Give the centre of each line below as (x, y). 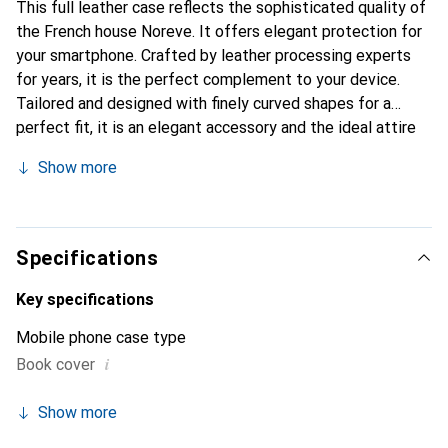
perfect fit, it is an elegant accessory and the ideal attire (216, 127)
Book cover (55, 364)
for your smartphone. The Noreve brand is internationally (214, 151)
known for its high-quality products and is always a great (215, 175)
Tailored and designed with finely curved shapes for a (203, 103)
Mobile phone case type (101, 337)
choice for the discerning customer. (140, 199)
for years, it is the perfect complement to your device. (208, 79)
